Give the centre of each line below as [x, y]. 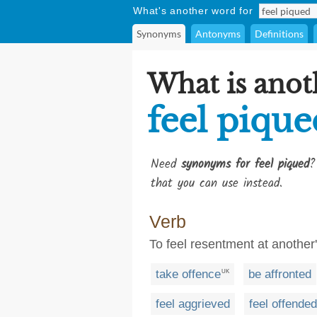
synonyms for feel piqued [245, 165]
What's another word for [193, 11]
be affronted [280, 274]
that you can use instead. [217, 184]
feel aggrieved [193, 304]
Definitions [279, 34]
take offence [188, 274]
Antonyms [218, 34]
